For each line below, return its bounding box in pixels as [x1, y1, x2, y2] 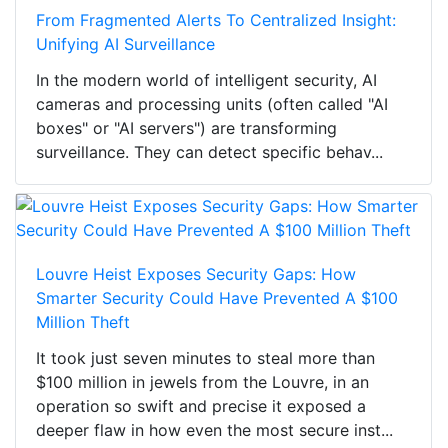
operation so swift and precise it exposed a [36, 395, 366, 416]
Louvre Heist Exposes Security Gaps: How [36, 263, 356, 284]
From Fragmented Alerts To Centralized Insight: [36, 9, 396, 30]
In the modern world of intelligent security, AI [36, 69, 377, 90]
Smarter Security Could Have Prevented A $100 [36, 287, 398, 308]
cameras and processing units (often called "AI [36, 93, 388, 114]
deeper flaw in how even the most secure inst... [36, 419, 393, 440]
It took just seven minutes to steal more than [36, 347, 375, 368]
